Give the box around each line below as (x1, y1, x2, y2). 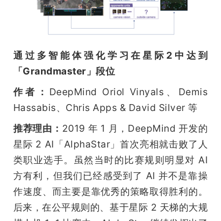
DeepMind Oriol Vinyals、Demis (49, 85, 208, 98)
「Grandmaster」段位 (13, 65, 115, 77)
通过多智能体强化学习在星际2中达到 (13, 49, 208, 61)
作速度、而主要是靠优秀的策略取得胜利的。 (13, 185, 208, 197)
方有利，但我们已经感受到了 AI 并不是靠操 (13, 169, 208, 182)
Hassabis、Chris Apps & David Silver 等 (13, 101, 198, 113)
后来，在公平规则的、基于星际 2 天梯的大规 (13, 201, 208, 213)
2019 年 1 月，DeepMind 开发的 (62, 122, 208, 134)
